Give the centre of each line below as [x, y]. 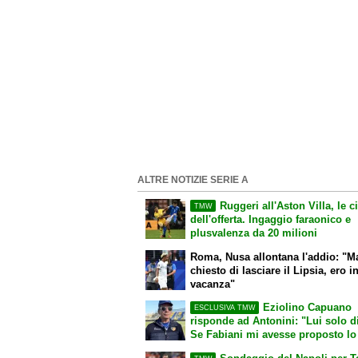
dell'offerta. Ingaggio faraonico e [271, 219]
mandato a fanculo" [239, 348]
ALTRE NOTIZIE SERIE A [193, 180]
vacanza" [213, 284]
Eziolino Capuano [307, 308]
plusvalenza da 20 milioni [254, 233]
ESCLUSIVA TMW [225, 308]
